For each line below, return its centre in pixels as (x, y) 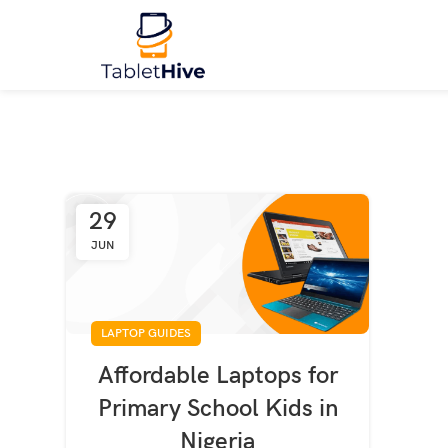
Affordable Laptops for (217, 376)
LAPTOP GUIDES (146, 334)
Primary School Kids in (217, 409)
